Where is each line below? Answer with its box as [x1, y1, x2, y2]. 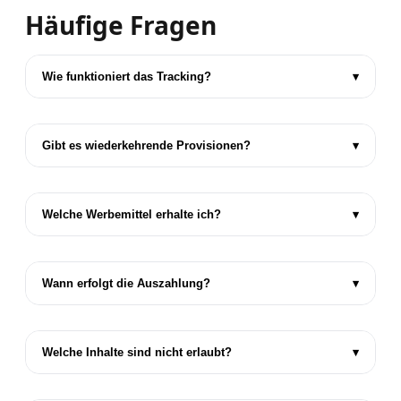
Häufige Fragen [25, 7, 217, 42]
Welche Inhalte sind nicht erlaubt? [42, 345, 232, 359]
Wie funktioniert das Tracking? [42, 69, 211, 83]
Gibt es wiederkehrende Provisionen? [42, 138, 251, 152]
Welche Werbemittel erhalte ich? [42, 207, 221, 221]
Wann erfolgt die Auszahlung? [42, 276, 210, 290]
